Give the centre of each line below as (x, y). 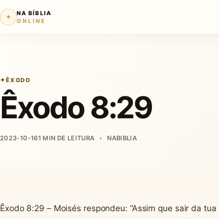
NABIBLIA (122, 138)
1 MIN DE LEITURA (66, 138)
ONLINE (31, 21)
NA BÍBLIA (34, 13)
